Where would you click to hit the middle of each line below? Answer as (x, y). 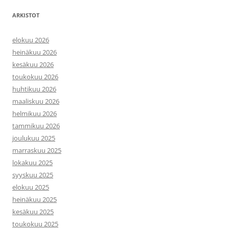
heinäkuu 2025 (35, 199)
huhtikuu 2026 (34, 89)
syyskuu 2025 (33, 175)
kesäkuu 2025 (33, 212)
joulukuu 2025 (34, 138)
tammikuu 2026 (36, 126)
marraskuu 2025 (37, 150)
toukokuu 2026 (35, 77)
